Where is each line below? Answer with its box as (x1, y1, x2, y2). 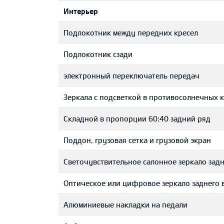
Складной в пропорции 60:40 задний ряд (63, 114, 210, 123)
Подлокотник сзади (63, 49, 132, 58)
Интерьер (63, 6, 98, 15)
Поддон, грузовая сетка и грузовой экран (63, 135, 211, 144)
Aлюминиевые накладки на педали (63, 200, 187, 209)
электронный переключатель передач (63, 71, 199, 80)
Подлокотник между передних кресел (63, 28, 198, 37)
